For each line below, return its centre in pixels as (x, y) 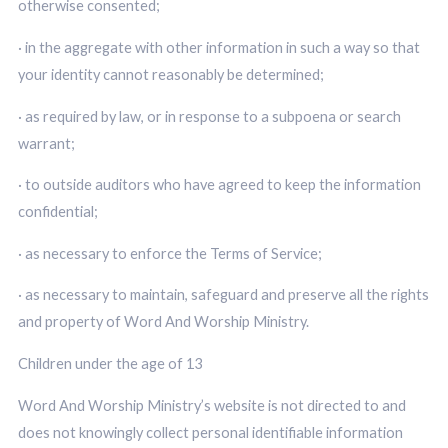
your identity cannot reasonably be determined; (170, 75)
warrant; (46, 143)
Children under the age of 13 (109, 363)
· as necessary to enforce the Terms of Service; (169, 253)
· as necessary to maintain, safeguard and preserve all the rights (223, 295)
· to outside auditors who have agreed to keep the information (219, 185)
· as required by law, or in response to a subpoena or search (209, 116)
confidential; (57, 212)
